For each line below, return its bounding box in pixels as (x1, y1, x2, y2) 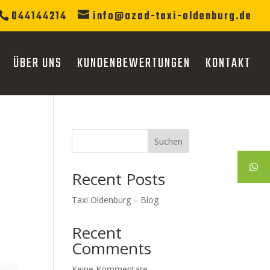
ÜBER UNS (13, 52, 62, 74)
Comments (72, 237, 152, 259)
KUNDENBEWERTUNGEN (77, 52, 190, 74)
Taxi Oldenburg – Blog (72, 194, 159, 206)
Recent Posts (72, 168, 166, 190)
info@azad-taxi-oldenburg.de (93, 8, 252, 25)
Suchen (154, 135, 183, 147)
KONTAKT (206, 52, 251, 74)
